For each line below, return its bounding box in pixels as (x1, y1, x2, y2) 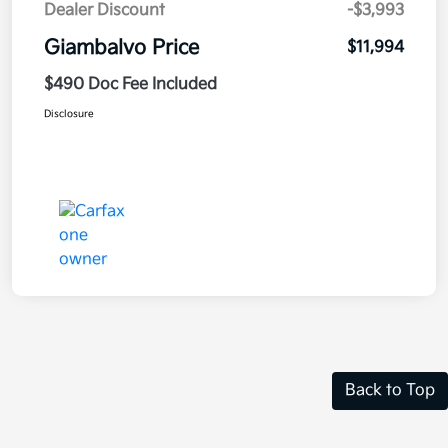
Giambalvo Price (44, 35, 199, 60)
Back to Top (345, 380, 435, 400)
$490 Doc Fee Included (44, 74, 217, 94)
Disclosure (44, 107, 94, 120)
